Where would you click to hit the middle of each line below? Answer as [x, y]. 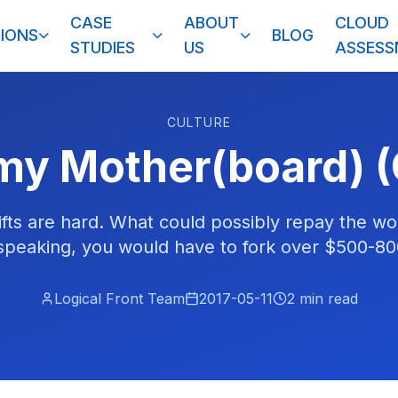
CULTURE [199, 122]
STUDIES [103, 48]
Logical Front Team [119, 298]
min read [326, 298]
